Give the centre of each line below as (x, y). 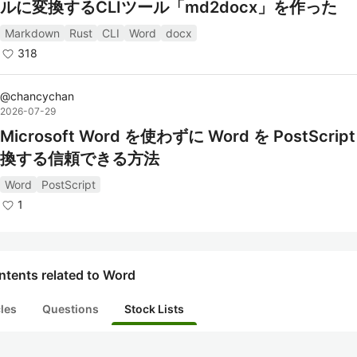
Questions (71, 309)
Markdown (32, 33)
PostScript (69, 184)
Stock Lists (154, 309)
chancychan (42, 96)
